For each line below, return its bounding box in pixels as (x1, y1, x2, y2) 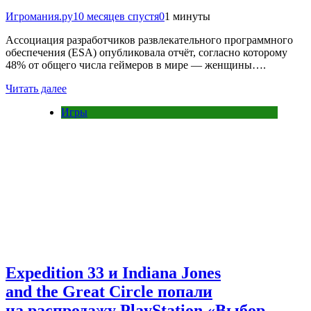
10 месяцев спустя (73, 10, 159, 23)
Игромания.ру (6, 10, 73, 23)
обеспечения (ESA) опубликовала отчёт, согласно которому (6, 47, 287, 59)
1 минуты (165, 10, 210, 23)
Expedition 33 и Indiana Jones (6, 263, 221, 282)
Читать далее (6, 83, 67, 95)
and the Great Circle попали (6, 282, 212, 301)
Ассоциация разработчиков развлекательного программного (6, 34, 293, 47)
